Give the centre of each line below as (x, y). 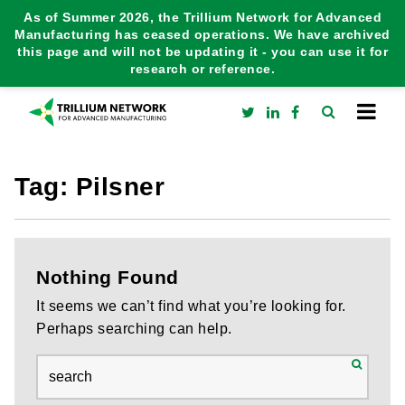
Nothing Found (108, 277)
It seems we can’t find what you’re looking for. (191, 306)
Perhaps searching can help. (134, 329)
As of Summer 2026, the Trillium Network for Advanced (202, 18)
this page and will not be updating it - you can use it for (202, 52)
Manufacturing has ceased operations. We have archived (202, 35)
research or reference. (202, 69)
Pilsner (120, 187)
